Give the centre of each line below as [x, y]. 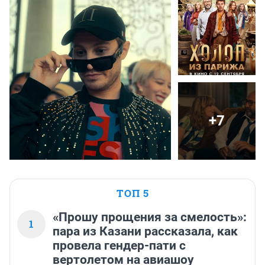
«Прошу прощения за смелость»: [150, 217]
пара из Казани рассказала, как [145, 231]
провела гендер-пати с [119, 245]
